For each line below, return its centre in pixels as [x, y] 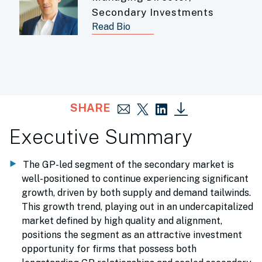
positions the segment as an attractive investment [132, 235]
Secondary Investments [153, 12]
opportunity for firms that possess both [109, 249]
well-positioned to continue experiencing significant [135, 179]
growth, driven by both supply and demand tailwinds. [136, 193]
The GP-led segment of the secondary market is [128, 165]
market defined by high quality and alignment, [122, 221]
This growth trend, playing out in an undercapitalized [137, 207]
